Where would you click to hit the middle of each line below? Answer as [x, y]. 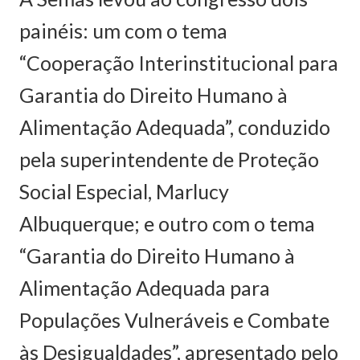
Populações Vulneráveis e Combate [174, 319]
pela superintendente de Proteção [169, 159]
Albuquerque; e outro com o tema [167, 223]
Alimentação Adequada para [145, 287]
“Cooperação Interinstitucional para [179, 62]
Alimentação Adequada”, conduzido [175, 127]
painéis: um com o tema [123, 30]
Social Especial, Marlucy [124, 191]
